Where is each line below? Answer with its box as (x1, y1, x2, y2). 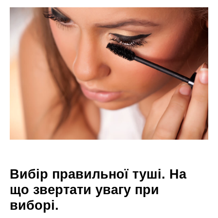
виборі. (10, 197, 59, 213)
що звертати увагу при (10, 182, 159, 197)
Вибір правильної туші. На (10, 166, 186, 182)
